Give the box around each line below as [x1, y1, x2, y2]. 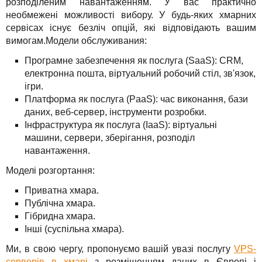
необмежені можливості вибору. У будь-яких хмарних [6, 9, 256, 20]
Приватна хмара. [25, 185, 99, 195]
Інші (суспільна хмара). [25, 223, 124, 234]
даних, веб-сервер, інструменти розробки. [25, 106, 206, 117]
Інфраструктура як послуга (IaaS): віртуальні [25, 119, 217, 130]
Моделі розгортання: [6, 165, 95, 175]
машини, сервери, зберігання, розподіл [25, 132, 195, 143]
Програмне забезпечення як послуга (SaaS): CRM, [25, 55, 243, 65]
